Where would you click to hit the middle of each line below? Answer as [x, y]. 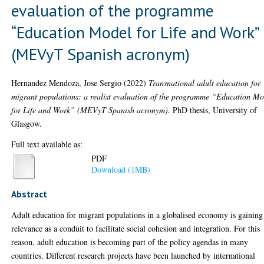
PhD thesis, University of [214, 110]
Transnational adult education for [205, 82]
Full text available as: [47, 144]
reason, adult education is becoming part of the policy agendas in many [130, 242]
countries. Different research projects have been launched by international [133, 255]
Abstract [29, 194]
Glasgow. [27, 123]
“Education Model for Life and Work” [135, 32]
